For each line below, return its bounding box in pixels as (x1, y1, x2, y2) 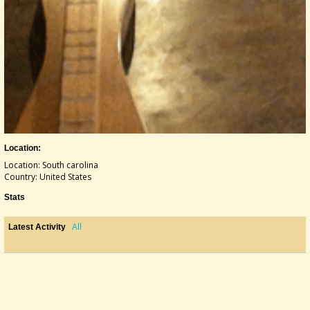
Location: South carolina (4, 159, 98, 171)
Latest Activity (8, 222, 66, 232)
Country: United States (4, 171, 91, 183)
